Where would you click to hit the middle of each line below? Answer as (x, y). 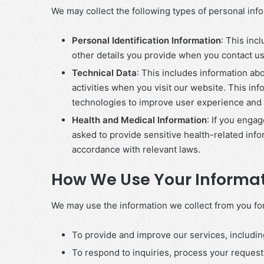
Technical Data (104, 72)
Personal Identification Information (146, 40)
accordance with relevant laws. (136, 149)
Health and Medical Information (139, 120)
